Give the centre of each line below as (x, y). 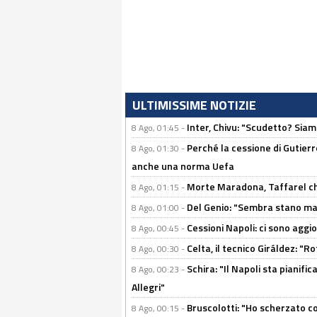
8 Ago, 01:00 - (159, 208)
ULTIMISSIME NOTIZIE (194, 105)
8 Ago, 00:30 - (159, 249)
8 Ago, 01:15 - (159, 187)
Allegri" (148, 287)
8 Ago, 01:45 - (159, 128)
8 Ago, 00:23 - (159, 269)
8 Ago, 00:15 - (159, 308)
